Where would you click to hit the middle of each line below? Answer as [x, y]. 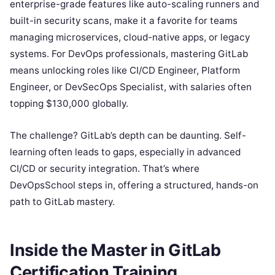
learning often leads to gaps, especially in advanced [125, 152]
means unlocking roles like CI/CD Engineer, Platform [125, 70]
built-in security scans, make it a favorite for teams [124, 20]
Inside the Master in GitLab [115, 250]
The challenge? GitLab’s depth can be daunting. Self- [128, 135]
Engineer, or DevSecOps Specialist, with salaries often [131, 87]
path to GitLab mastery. [62, 201]
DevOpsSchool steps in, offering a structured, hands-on [134, 185]
